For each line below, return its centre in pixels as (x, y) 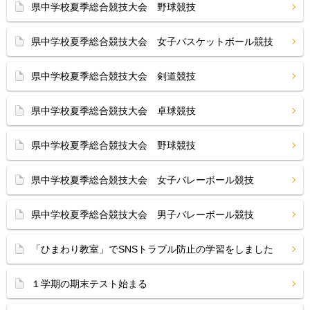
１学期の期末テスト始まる (89, 284)
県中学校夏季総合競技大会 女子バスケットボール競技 (152, 42)
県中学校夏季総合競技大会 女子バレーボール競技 (143, 180)
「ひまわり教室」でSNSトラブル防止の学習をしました (152, 249)
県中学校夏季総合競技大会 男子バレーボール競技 (143, 215)
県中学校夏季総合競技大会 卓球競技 (113, 111)
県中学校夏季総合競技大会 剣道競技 (113, 76)
